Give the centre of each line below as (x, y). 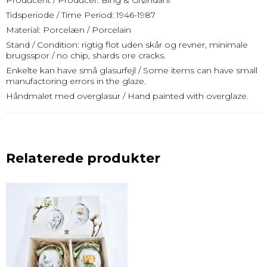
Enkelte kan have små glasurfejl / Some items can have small (132, 71)
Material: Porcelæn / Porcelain (69, 30)
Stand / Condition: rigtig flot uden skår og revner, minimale (127, 45)
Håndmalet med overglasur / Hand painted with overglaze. (127, 96)
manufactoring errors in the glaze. (76, 81)
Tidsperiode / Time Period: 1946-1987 (81, 15)
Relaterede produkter (83, 158)
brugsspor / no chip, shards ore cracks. (86, 56)
